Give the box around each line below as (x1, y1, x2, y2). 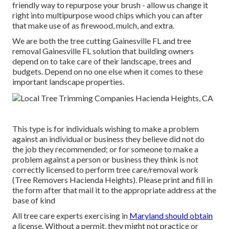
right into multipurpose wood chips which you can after (12, 10, 203, 20)
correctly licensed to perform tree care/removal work (12, 165, 198, 175)
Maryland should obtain (129, 211, 213, 221)
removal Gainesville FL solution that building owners (12, 46, 194, 56)
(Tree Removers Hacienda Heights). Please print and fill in (12, 175, 213, 185)
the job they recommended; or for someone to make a (12, 144, 198, 154)
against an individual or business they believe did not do (12, 134, 204, 144)
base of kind (12, 195, 55, 205)
